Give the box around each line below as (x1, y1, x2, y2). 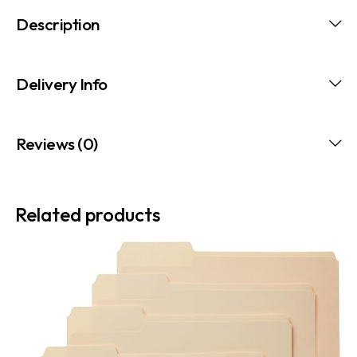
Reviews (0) (16, 133, 98, 155)
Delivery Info (16, 73, 108, 95)
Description (16, 14, 100, 35)
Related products (15, 202, 160, 226)
